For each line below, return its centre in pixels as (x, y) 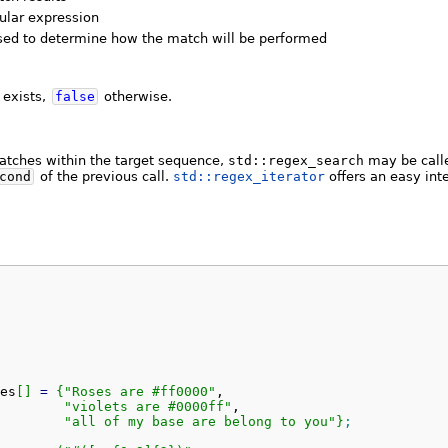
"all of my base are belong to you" (199, 421)
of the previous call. (104, 177)
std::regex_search (296, 161)
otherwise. (136, 96)
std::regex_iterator (249, 177)
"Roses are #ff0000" (139, 391)
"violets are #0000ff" (147, 406)
